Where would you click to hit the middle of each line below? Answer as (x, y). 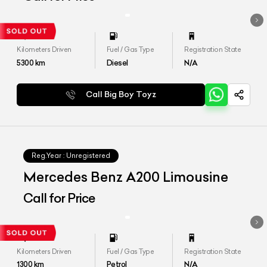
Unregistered (89, 156)
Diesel (117, 62)
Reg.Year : (48, 156)
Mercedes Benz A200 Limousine (126, 177)
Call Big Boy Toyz (121, 94)
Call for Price (59, 198)
